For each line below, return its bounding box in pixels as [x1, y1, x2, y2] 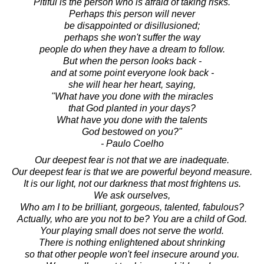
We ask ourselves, [94, 190, 170, 201]
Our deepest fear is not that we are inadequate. [35, 155, 229, 166]
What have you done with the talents [57, 115, 207, 126]
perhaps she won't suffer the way [64, 32, 200, 43]
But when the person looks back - [62, 56, 202, 67]
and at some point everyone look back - [50, 68, 214, 78]
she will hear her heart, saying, [68, 80, 196, 90]
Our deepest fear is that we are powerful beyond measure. [12, 167, 252, 177]
